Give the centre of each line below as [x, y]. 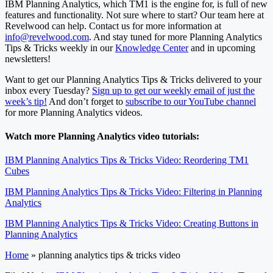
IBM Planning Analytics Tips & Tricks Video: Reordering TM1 [127, 160]
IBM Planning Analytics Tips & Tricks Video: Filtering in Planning [133, 192]
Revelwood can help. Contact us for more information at [113, 26]
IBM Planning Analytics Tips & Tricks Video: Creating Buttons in [132, 224]
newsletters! [28, 58]
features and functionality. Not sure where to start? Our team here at [134, 15]
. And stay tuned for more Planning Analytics [175, 37]
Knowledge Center [152, 48]
